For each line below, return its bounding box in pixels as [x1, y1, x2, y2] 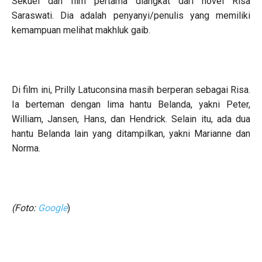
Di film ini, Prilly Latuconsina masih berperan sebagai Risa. [12, 84, 250, 95]
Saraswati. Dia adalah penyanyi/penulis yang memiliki [12, 9, 250, 21]
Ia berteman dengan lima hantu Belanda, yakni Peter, [12, 98, 250, 110]
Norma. [12, 142, 40, 154]
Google [38, 202, 67, 213]
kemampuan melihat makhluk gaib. [12, 24, 150, 36]
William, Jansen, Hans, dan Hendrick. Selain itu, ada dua [12, 113, 250, 125]
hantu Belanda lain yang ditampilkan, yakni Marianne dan [12, 127, 250, 139]
